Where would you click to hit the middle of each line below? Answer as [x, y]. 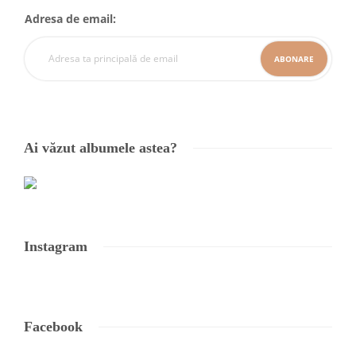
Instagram [56, 246]
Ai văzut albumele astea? [101, 147]
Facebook [53, 326]
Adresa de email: [70, 18]
